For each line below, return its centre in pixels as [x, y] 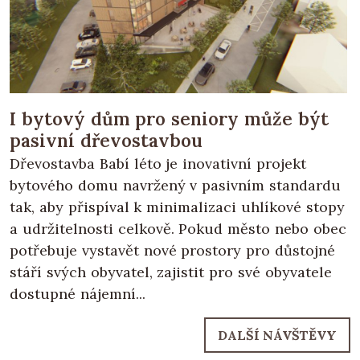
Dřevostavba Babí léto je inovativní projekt [158, 164]
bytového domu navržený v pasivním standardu [175, 186]
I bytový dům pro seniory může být [169, 119]
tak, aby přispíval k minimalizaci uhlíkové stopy [177, 207]
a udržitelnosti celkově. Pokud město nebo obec [178, 229]
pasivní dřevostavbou [106, 141]
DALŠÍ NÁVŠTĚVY [277, 335]
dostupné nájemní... [78, 294]
